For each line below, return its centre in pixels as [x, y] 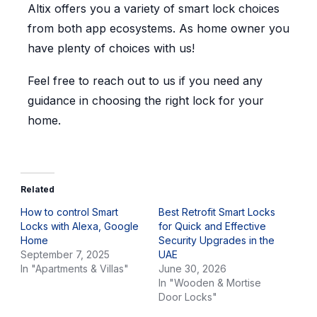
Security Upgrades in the [217, 240]
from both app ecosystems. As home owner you [158, 28]
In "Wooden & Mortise [210, 282]
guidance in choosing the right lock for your [145, 100]
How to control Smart [69, 212]
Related [37, 189]
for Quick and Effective [212, 226]
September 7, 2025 [65, 254]
